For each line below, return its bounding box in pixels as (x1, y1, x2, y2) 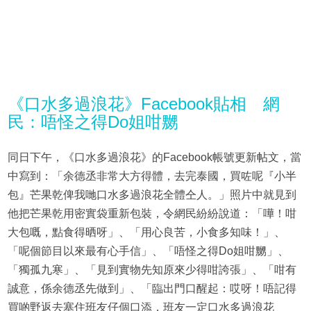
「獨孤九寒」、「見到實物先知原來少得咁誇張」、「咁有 (7, 263, 296, 276)
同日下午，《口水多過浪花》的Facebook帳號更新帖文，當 (7, 151, 301, 163)
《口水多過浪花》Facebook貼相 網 (7, 94, 280, 113)
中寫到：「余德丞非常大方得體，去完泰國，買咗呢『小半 (7, 169, 296, 182)
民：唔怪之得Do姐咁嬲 (7, 112, 178, 131)
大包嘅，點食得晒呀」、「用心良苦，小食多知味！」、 (7, 226, 285, 238)
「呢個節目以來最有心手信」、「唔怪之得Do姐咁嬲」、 (7, 244, 289, 257)
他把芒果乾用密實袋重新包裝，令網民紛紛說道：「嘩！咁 (7, 207, 296, 219)
